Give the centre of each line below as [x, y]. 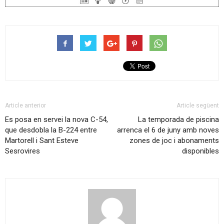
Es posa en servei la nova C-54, [56, 119]
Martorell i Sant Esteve [42, 140]
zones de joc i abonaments [174, 140]
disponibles [200, 151]
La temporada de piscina [178, 119]
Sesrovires [22, 151]
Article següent [198, 105]
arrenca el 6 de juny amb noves [168, 130]
